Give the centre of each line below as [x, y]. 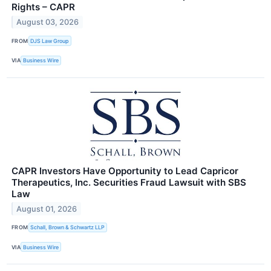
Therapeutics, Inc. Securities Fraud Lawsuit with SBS [129, 182]
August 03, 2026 [48, 22]
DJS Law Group [50, 41]
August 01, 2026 [47, 209]
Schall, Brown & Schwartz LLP [68, 227]
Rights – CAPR [43, 7]
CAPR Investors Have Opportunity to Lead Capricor [125, 171]
